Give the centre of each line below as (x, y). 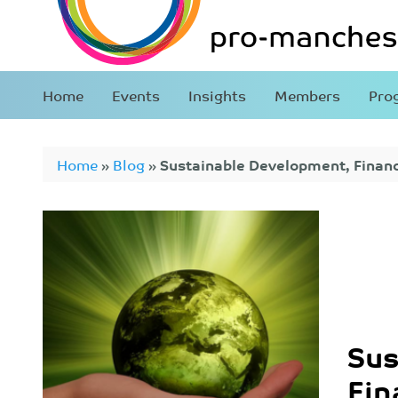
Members (307, 95)
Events (136, 95)
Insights (217, 95)
